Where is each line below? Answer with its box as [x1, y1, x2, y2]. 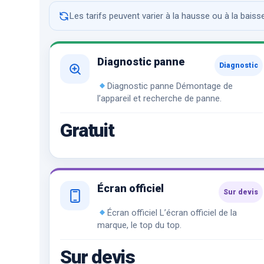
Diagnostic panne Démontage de [107, 81, 233, 92]
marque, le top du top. [97, 220, 182, 231]
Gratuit [60, 119, 114, 142]
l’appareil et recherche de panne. [97, 93, 222, 104]
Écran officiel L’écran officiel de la [107, 207, 237, 219]
